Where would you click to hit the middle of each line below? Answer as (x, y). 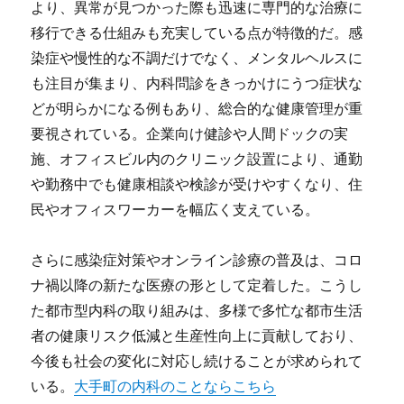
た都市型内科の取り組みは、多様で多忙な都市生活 (197, 311)
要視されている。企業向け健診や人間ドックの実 (190, 134)
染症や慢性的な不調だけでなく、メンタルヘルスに (197, 58)
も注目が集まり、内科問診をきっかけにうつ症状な (197, 83)
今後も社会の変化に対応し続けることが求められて (197, 361)
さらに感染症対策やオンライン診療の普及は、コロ (197, 260)
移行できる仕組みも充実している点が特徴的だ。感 (197, 33)
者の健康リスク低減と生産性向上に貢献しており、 (197, 336)
